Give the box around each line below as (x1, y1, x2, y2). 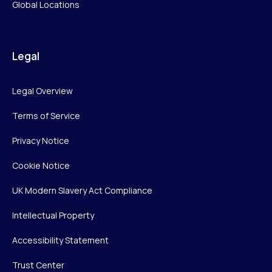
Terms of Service (12, 109, 80, 121)
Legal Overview (12, 84, 73, 97)
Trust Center (12, 259, 64, 271)
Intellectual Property (12, 209, 94, 221)
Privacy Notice (12, 134, 69, 146)
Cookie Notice (12, 159, 70, 171)
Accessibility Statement (12, 234, 109, 246)
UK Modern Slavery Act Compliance (12, 184, 152, 196)
